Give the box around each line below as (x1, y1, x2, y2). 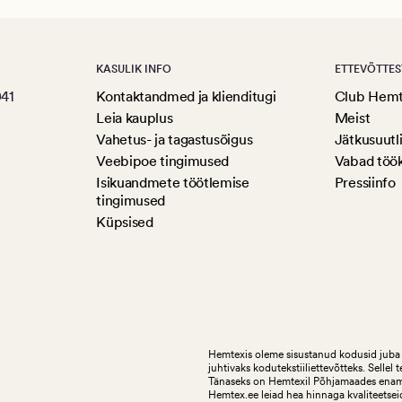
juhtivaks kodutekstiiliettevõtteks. (208, 362, 368, 375)
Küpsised (96, 213, 153, 231)
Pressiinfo (334, 173, 396, 191)
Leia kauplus (96, 109, 173, 127)
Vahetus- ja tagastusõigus (96, 130, 253, 148)
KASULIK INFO (96, 62, 172, 75)
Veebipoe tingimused (96, 152, 230, 170)
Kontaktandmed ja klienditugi (96, 87, 276, 105)
